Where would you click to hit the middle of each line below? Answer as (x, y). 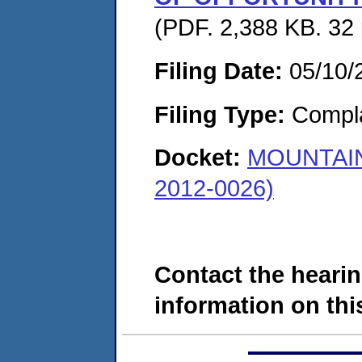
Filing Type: (220, 114)
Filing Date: (219, 70)
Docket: (201, 158)
